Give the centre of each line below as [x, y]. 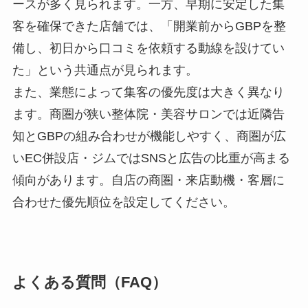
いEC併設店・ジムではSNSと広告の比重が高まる [151, 158]
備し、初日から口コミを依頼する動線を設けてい [148, 48]
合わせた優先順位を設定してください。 [123, 202]
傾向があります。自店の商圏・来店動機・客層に [148, 180]
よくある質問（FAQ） [89, 283]
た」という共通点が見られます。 [105, 70]
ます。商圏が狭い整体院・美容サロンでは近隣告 [148, 114]
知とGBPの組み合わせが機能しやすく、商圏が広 [149, 136]
